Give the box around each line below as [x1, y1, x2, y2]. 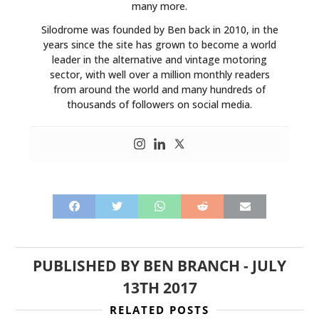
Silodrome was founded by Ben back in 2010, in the [41, 22, 278, 36]
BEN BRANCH [143, 255, 240, 276]
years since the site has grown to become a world [43, 37, 276, 51]
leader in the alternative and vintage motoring [52, 52, 267, 66]
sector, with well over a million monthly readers [49, 67, 270, 81]
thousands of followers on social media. [67, 97, 252, 111]
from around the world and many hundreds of [53, 82, 266, 96]
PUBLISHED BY [33, 255, 143, 276]
